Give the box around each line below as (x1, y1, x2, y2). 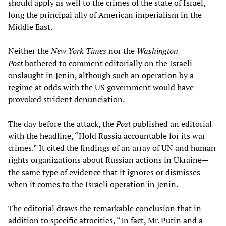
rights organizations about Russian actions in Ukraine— (8, 154, 209, 165)
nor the (106, 45, 137, 56)
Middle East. (8, 21, 52, 32)
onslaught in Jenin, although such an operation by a (8, 69, 194, 81)
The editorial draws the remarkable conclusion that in (8, 202, 201, 214)
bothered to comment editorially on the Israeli (25, 57, 192, 69)
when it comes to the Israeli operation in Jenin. (8, 178, 178, 190)
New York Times (51, 45, 106, 56)
